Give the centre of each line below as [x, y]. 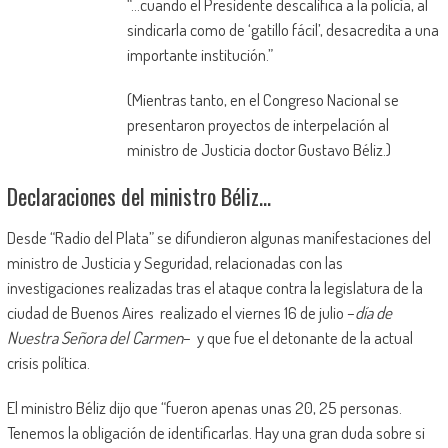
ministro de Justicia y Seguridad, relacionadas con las [174, 263]
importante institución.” [199, 55]
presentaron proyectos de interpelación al [257, 125]
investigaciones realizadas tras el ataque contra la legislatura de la [214, 288]
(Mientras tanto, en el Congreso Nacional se [262, 100]
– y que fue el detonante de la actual [297, 338]
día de [373, 313]
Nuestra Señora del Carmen [94, 338]
